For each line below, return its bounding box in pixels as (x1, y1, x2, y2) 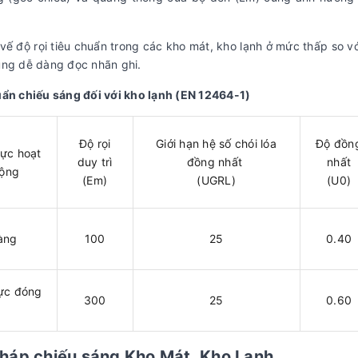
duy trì (77, 154, 113, 169)
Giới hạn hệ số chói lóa (156, 136, 276, 150)
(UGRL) (197, 173, 236, 187)
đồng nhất (186, 154, 246, 169)
